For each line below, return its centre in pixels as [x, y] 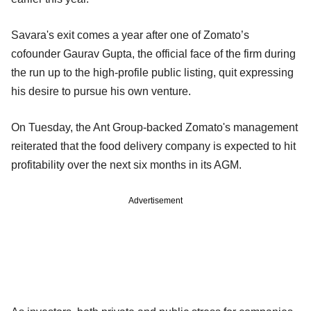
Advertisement [155, 200]
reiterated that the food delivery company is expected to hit [153, 146]
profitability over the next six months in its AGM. [128, 165]
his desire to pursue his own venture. [104, 91]
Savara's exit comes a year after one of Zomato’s [130, 35]
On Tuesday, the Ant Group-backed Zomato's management [154, 127]
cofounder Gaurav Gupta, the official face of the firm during [153, 53]
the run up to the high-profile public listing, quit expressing [152, 72]
